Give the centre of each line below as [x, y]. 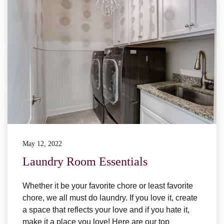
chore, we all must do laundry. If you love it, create [110, 198]
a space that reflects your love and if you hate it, [106, 210]
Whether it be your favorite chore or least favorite [108, 186]
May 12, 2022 [42, 144]
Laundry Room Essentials [85, 162]
